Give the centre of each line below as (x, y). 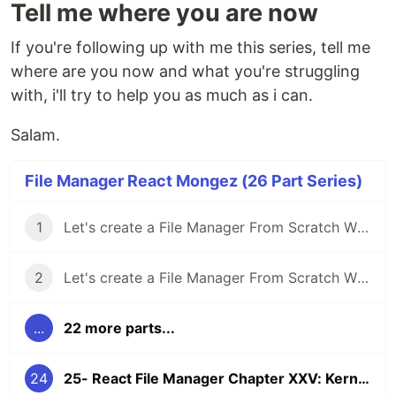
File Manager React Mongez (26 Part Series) (194, 181)
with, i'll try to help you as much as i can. (162, 95)
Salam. (35, 135)
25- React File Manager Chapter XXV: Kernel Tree (364, 379)
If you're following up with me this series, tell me (190, 48)
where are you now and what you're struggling (185, 72)
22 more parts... (119, 328)
